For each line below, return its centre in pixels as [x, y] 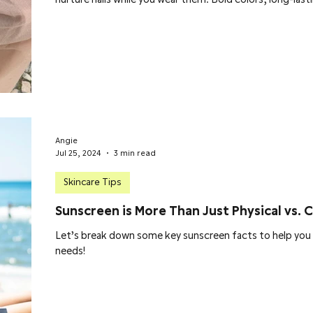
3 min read [135, 153]
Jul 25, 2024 [78, 153]
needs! [70, 251]
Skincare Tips [93, 182]
